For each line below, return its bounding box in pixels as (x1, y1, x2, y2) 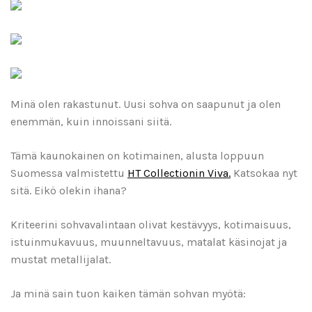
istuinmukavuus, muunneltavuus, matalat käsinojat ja (10, 235, 287, 249)
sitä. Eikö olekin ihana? (10, 184, 127, 198)
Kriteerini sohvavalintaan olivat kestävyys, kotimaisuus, (10, 218, 291, 232)
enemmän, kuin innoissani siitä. (10, 115, 171, 129)
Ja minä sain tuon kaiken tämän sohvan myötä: (10, 287, 249, 301)
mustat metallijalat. (10, 253, 111, 267)
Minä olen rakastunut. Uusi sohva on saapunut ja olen (10, 97, 281, 111)
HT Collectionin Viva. (127, 166, 231, 180)
